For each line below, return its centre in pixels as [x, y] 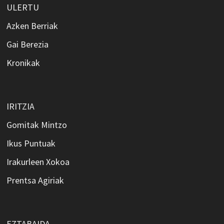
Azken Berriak [32, 25]
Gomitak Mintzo [36, 124]
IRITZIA [20, 106]
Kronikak [23, 62]
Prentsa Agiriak [35, 180]
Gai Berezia [27, 44]
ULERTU [22, 7]
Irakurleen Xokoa [38, 161]
